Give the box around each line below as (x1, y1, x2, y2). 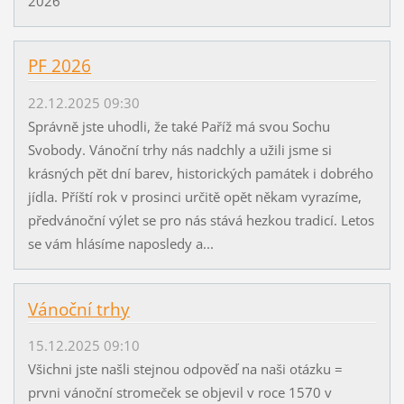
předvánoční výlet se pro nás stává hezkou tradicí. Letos (27, 210, 374, 229)
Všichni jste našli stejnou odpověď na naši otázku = (27, 359, 343, 378)
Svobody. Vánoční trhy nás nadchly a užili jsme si (27, 140, 332, 159)
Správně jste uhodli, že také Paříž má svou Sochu (27, 116, 330, 135)
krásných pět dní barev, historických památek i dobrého (27, 163, 373, 182)
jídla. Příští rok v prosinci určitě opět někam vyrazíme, (27, 187, 362, 206)
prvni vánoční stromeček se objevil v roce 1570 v (27, 382, 332, 401)
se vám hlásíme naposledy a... (27, 234, 214, 252)
